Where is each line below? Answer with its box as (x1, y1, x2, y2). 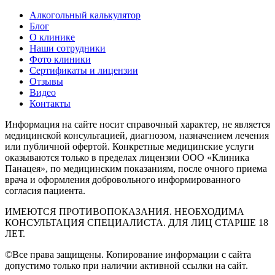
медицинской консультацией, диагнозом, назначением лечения (5, 130, 269, 141)
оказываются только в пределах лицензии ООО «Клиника (5, 152, 249, 163)
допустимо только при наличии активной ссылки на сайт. (5, 260, 248, 271)
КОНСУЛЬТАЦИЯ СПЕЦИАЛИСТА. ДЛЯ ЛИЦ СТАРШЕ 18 (5, 217, 268, 228)
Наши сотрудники (29, 42, 106, 53)
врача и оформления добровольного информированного (5, 174, 241, 185)
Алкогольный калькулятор (29, 9, 141, 20)
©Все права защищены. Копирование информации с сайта (5, 249, 251, 260)
